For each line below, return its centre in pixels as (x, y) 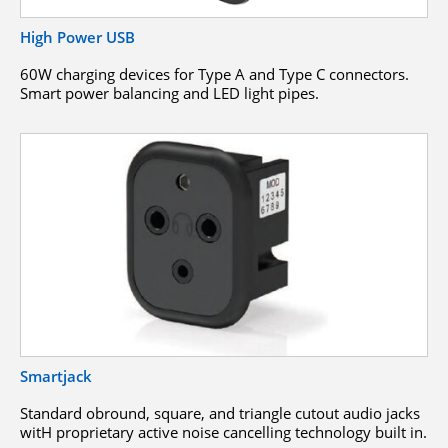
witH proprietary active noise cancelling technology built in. (223, 432)
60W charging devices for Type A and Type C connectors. (214, 73)
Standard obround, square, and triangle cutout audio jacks (220, 413)
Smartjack (56, 376)
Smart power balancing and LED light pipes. (169, 92)
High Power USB (77, 36)
